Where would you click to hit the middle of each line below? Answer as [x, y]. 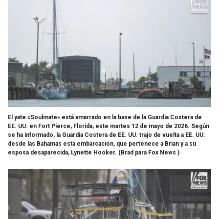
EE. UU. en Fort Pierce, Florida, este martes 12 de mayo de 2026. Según [109, 126]
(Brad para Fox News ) [149, 153]
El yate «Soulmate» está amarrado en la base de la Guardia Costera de [105, 118]
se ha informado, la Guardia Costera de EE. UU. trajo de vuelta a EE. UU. [107, 135]
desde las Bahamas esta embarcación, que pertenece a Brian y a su [102, 144]
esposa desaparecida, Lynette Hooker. [62, 153]
